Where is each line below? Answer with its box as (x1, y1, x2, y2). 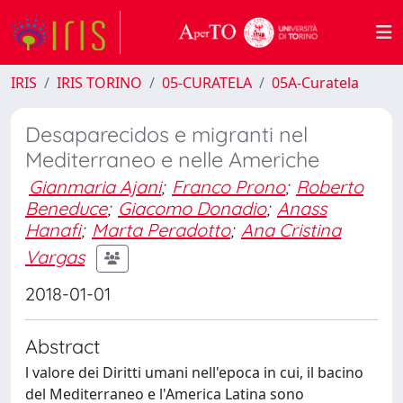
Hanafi (25, 219, 81, 241)
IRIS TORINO (57, 73, 142, 93)
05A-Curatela (272, 73, 359, 93)
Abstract (25, 334, 100, 358)
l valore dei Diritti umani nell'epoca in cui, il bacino (25, 363, 363, 382)
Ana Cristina (241, 219, 341, 241)
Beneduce (25, 197, 107, 219)
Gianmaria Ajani (29, 175, 161, 198)
